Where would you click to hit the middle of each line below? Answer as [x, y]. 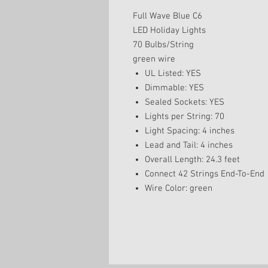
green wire [154, 59]
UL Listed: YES [173, 74]
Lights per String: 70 [185, 117]
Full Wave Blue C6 [167, 16]
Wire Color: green [179, 188]
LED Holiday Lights [169, 31]
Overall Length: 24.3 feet [192, 160]
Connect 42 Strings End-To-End [205, 174]
